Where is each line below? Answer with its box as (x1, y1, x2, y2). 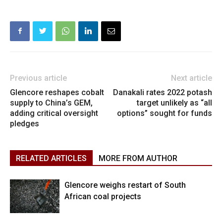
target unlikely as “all (137, 98, 212, 108)
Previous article (10, 73, 67, 83)
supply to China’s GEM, (10, 98, 93, 108)
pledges (10, 118, 39, 128)
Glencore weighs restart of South (64, 180, 186, 190)
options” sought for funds (117, 108, 212, 118)
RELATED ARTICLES (16, 153, 87, 163)
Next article (171, 73, 212, 83)
